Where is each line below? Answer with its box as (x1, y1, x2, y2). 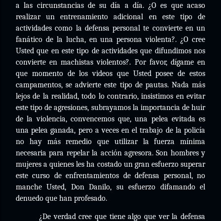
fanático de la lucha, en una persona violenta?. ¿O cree (16, 35, 205, 44)
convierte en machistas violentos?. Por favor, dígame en (16, 58, 205, 67)
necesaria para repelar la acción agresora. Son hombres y (16, 148, 205, 157)
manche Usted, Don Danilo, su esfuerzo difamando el (16, 183, 205, 191)
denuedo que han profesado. (16, 194, 107, 203)
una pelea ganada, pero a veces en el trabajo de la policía (16, 126, 205, 135)
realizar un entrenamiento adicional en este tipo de (16, 12, 205, 21)
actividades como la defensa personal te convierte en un (16, 24, 205, 33)
